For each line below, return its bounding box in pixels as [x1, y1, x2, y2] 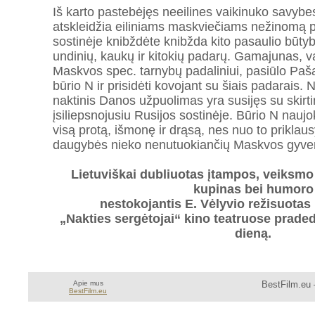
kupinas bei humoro [193, 182, 314, 196]
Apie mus [72, 279, 103, 287]
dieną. [235, 226, 271, 240]
